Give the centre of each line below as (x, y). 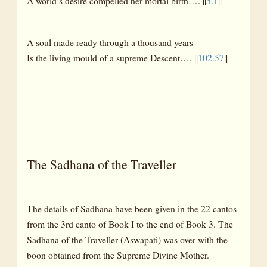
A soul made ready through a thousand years (110, 42)
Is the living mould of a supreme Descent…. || (112, 58)
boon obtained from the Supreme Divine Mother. (118, 255)
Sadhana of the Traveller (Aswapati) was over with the (127, 240)
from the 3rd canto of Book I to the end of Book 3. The (130, 224)
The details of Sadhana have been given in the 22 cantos (132, 209)
